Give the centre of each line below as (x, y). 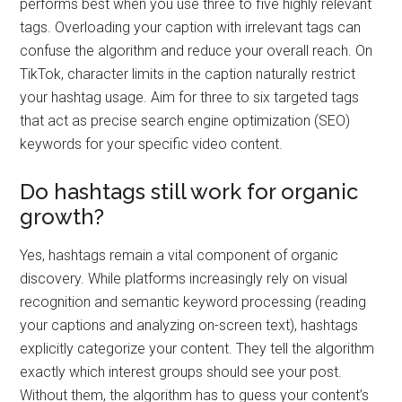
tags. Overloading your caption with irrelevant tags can (191, 27)
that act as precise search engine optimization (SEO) (185, 121)
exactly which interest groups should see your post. (181, 372)
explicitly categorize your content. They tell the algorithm (197, 349)
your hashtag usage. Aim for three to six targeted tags (190, 97)
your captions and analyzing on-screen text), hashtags (189, 325)
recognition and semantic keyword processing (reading (193, 302)
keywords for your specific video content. (152, 144)
